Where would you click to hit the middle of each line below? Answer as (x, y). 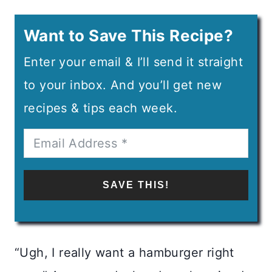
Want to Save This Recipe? (128, 35)
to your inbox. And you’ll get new (123, 85)
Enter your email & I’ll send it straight (133, 62)
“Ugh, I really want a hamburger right (124, 252)
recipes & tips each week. (100, 108)
